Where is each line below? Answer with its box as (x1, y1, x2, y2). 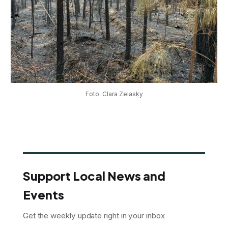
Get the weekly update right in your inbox (22, 210, 165, 220)
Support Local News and (22, 168, 165, 183)
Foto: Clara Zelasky (85, 90, 143, 98)
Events (22, 187, 64, 202)
